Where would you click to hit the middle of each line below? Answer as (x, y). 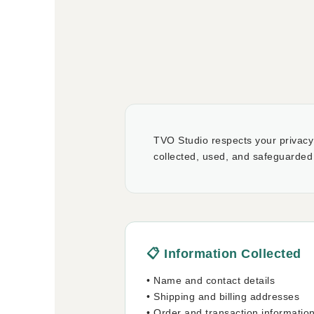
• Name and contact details (211, 280)
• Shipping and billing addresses (223, 296)
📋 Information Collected (224, 254)
